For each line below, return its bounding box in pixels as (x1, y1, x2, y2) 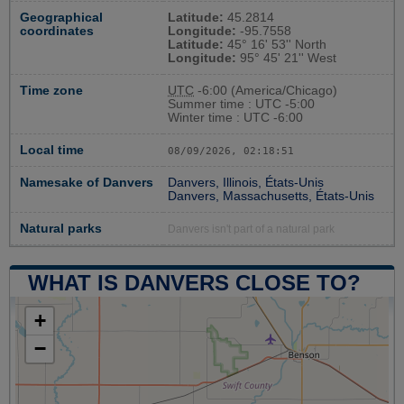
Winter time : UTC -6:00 (168, 110, 303, 124)
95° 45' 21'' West (236, 50, 336, 65)
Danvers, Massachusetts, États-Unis (168, 188, 374, 203)
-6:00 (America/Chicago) (194, 83, 337, 97)
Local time (20, 142, 84, 157)
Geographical (20, 10, 103, 24)
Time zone (20, 83, 83, 97)
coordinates (20, 23, 94, 38)
